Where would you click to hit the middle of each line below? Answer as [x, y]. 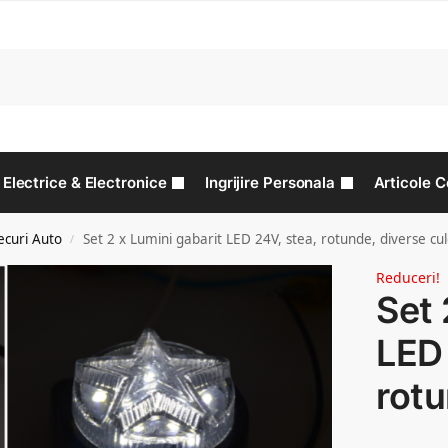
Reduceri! [408, 277]
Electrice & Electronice [84, 182]
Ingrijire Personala [270, 182]
